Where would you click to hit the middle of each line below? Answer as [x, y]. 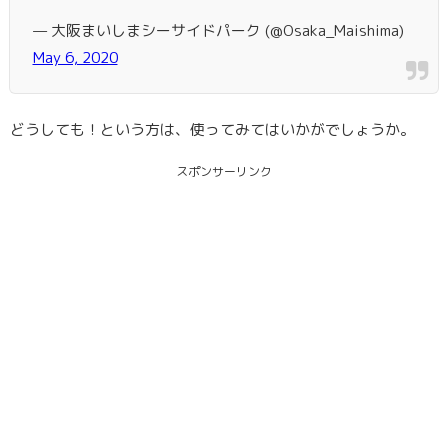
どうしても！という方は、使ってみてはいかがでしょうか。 [212, 129]
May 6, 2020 [75, 57]
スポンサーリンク [224, 171]
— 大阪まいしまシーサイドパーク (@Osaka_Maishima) [218, 30]
